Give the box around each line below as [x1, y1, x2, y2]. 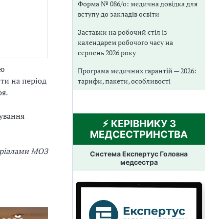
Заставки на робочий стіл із [78, 27, 167, 37]
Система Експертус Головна [90, 149, 188, 158]
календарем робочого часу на [78, 37, 173, 47]
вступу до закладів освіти [78, 9, 159, 19]
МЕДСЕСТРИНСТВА [90, 128, 188, 140]
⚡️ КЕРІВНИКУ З [102, 117, 176, 130]
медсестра [120, 157, 158, 166]
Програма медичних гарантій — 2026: [78, 66, 197, 75]
